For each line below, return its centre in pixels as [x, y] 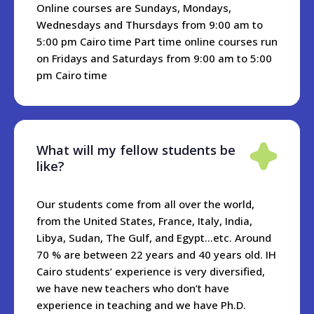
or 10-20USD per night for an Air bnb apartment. [129, 58]
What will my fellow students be [136, 150]
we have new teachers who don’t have [133, 288]
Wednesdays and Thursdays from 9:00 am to [150, 24]
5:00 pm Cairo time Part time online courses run [157, 41]
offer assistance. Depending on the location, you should [149, 24]
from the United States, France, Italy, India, [144, 220]
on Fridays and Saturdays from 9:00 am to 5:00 [154, 58]
